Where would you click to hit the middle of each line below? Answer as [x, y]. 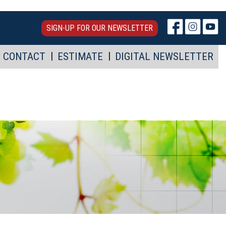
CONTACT [24, 56]
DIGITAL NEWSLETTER [164, 56]
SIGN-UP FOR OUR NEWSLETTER [100, 28]
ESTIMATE [80, 56]
